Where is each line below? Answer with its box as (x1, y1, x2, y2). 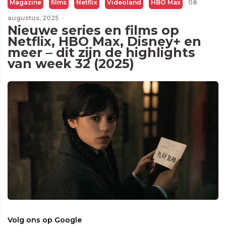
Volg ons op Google (8, 215, 82, 225)
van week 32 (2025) (8, 56, 134, 71)
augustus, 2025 (8, 14, 60, 22)
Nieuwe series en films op (8, 23, 179, 38)
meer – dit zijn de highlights (8, 45, 195, 60)
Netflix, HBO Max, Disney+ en (8, 34, 201, 49)
